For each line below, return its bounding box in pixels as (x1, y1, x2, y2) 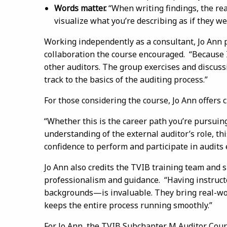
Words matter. (54, 3, 106, 14)
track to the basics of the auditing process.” (44, 74, 208, 85)
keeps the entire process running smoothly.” (44, 200, 212, 211)
